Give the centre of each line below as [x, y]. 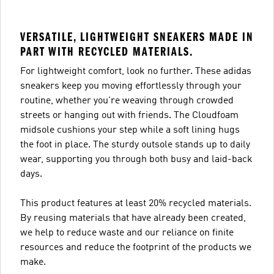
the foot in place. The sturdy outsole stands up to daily [135, 145]
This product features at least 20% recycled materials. [136, 204]
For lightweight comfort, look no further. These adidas [136, 72]
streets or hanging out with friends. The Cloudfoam [129, 116]
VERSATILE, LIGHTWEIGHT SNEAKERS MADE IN [137, 37]
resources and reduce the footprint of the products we [136, 248]
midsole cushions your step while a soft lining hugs [130, 130]
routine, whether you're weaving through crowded [127, 101]
